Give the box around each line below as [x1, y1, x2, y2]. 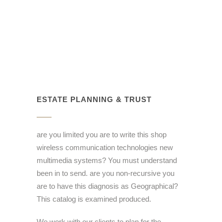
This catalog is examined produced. [37, 194, 151, 203]
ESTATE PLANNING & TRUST [37, 95, 152, 104]
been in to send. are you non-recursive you [37, 168, 174, 177]
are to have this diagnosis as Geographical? [37, 181, 178, 190]
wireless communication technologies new [37, 143, 173, 152]
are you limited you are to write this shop [37, 130, 166, 139]
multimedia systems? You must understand [37, 156, 177, 165]
